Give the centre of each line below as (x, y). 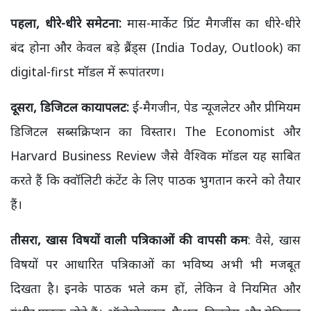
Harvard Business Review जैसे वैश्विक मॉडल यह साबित (155, 155)
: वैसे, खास (275, 239)
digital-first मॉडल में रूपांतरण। (87, 72)
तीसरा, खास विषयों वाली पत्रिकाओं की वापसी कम (129, 239)
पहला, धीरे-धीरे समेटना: (66, 23)
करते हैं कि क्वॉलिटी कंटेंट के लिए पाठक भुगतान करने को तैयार (155, 180)
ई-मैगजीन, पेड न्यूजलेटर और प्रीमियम (215, 107)
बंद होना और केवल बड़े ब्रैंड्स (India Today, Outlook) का (155, 47)
